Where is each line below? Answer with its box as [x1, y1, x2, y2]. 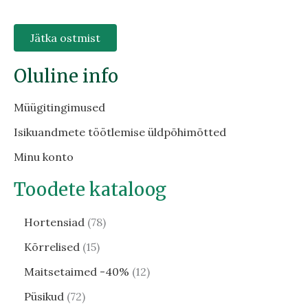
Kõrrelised [24, 239, 80, 254]
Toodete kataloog [14, 177, 166, 201]
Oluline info [14, 64, 118, 87]
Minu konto [14, 149, 74, 164]
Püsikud [24, 289, 64, 303]
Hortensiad [24, 214, 85, 229]
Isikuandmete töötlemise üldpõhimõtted [14, 124, 226, 139]
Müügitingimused [14, 100, 105, 114]
